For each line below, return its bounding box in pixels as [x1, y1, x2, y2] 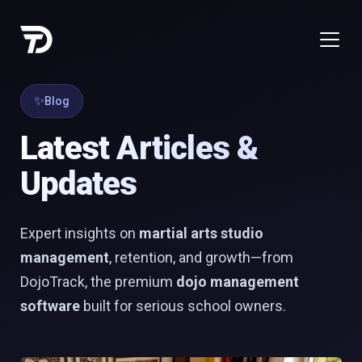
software [20, 297, 80, 314]
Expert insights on [20, 225, 139, 242]
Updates [20, 165, 137, 203]
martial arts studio [139, 225, 263, 242]
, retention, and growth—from [109, 249, 293, 266]
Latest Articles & [20, 129, 259, 167]
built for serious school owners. [80, 297, 286, 314]
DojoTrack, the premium [20, 273, 176, 290]
